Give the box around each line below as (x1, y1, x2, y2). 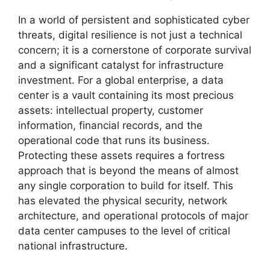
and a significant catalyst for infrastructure (18, 58, 224, 71)
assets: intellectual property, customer (18, 104, 203, 116)
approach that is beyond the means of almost (18, 164, 239, 177)
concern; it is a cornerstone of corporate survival (18, 43, 251, 56)
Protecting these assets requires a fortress (18, 149, 225, 162)
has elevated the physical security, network (18, 194, 227, 207)
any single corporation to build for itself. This (18, 179, 233, 192)
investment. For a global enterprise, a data (18, 74, 224, 86)
